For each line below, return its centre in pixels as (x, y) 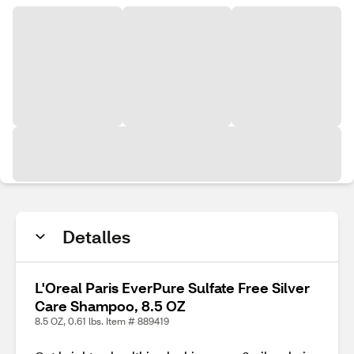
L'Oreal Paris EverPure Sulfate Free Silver (172, 288)
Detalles (96, 237)
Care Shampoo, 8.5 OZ (110, 306)
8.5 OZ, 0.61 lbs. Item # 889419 (102, 321)
